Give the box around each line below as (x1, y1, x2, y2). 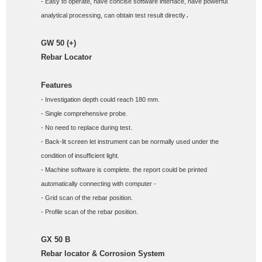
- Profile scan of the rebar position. (41, 208, 138, 215)
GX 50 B (41, 235, 70, 244)
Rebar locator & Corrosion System (41, 249, 165, 258)
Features (41, 80, 72, 89)
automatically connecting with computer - (41, 180, 158, 187)
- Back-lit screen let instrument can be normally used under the (41, 137, 219, 145)
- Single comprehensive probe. (41, 109, 129, 117)
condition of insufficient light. (41, 151, 121, 159)
